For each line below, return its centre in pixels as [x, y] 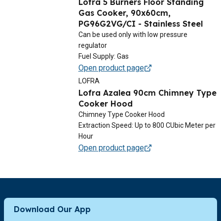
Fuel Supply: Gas [103, 56]
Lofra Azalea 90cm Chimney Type [147, 92]
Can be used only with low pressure [133, 34]
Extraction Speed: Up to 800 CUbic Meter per [147, 125]
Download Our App [52, 209]
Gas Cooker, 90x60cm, [124, 13]
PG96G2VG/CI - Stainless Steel [140, 23]
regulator [92, 45]
